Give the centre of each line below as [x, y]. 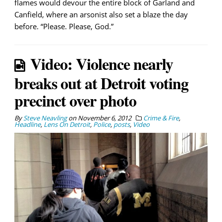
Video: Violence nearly [102, 63]
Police [102, 124]
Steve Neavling [45, 118]
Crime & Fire [161, 118]
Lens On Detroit [67, 124]
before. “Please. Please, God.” [64, 26]
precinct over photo [75, 100]
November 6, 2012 [105, 118]
